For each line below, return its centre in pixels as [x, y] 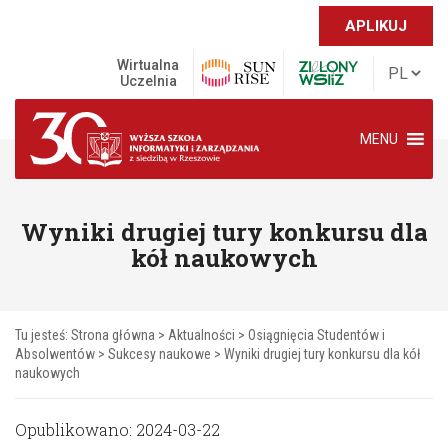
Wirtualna [148, 65]
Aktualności [201, 335]
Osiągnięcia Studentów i [316, 335]
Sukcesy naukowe [159, 354]
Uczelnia [148, 81]
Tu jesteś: [43, 335]
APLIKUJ [376, 26]
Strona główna [113, 335]
